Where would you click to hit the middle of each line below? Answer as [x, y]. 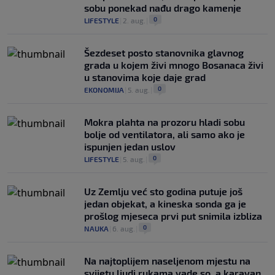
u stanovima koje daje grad [145, 77]
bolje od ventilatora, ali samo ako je [165, 134]
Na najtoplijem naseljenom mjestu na [167, 260]
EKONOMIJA [104, 89]
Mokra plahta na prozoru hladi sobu [165, 122]
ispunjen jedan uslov [130, 146]
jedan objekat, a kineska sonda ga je [165, 203]
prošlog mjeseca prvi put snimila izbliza [173, 215]
